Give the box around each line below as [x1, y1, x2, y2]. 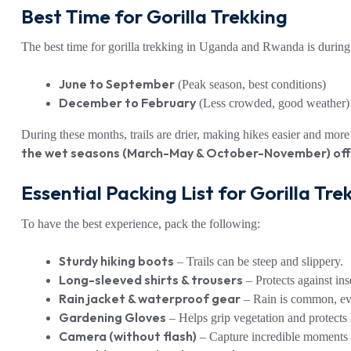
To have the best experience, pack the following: [21, 216, 260, 230]
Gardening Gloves [59, 309, 166, 325]
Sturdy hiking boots [59, 252, 174, 269]
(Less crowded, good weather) [196, 96, 349, 110]
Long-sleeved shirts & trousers [59, 271, 243, 288]
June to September [59, 76, 175, 92]
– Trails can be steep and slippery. [174, 254, 343, 268]
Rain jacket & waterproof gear [59, 290, 241, 306]
